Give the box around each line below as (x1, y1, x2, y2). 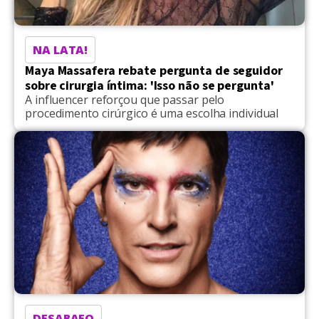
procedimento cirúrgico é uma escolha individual (25, 105, 279, 122)
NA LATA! (33, 42, 88, 58)
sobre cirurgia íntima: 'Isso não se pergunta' (25, 77, 274, 95)
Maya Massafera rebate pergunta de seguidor (25, 62, 283, 80)
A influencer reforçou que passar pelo (25, 92, 225, 108)
